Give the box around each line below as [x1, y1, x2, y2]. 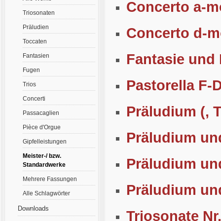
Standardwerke [22, 161, 66, 168]
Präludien [22, 24, 49, 30]
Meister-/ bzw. [22, 152, 61, 159]
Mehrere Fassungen [22, 176, 77, 182]
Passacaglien [22, 110, 59, 116]
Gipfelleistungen [22, 138, 67, 145]
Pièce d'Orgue [22, 124, 61, 130]
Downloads [17, 205, 49, 212]
